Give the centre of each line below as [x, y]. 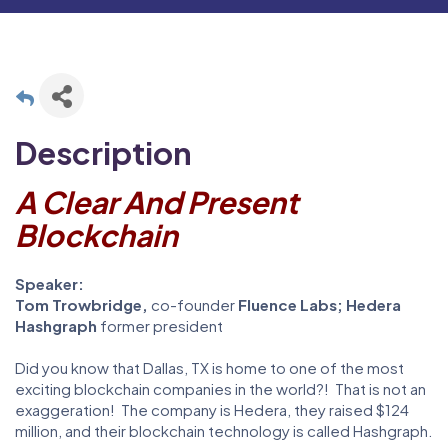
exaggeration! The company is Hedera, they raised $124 [212, 409]
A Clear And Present [156, 201]
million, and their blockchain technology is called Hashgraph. [224, 430]
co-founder [193, 304]
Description [103, 152]
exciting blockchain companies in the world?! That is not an [220, 388]
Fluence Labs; [290, 304]
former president [160, 325]
